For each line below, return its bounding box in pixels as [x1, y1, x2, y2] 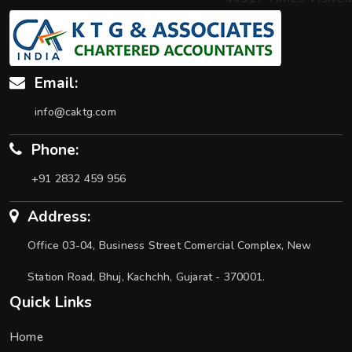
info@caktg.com [35, 104, 116, 119]
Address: [27, 207, 90, 227]
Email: [35, 73, 78, 93]
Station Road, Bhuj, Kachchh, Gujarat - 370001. [27, 269, 266, 284]
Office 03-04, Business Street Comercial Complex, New [27, 238, 312, 253]
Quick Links [9, 291, 92, 313]
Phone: [31, 140, 79, 160]
